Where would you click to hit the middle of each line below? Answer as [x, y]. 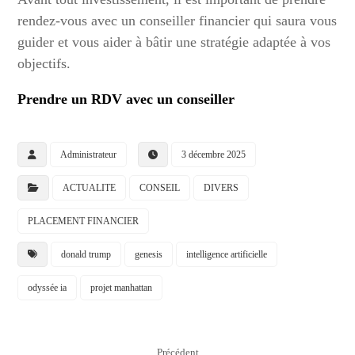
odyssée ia [48, 288]
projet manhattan [122, 288]
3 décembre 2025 [214, 155]
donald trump [86, 254]
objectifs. [44, 63]
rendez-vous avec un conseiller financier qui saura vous [177, 21]
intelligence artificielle [227, 254]
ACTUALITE [90, 188]
